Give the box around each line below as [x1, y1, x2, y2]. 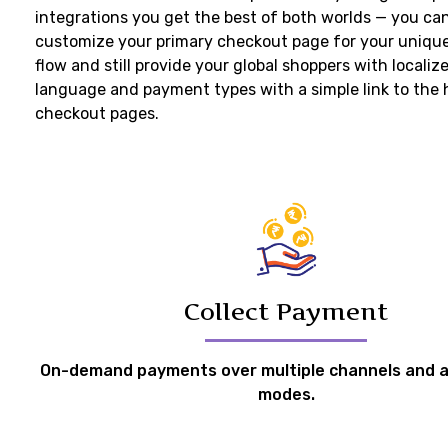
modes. [257, 385, 315, 405]
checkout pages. [35, 104, 159, 124]
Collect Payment [184, 297, 388, 327]
